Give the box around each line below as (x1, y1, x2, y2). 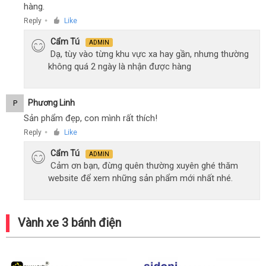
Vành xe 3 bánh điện (18, 216, 121, 230)
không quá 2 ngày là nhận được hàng (48, 61, 191, 72)
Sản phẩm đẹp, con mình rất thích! (24, 113, 157, 123)
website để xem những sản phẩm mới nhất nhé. (48, 173, 233, 183)
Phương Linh (28, 97, 75, 107)
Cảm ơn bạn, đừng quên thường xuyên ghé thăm (50, 160, 238, 171)
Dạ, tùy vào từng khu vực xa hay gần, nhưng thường (50, 49, 249, 59)
